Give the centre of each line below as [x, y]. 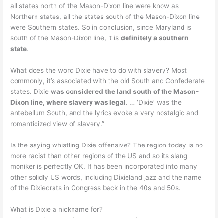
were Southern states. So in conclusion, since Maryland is [101, 27]
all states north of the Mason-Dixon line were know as [95, 6]
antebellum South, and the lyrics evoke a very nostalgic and [104, 113]
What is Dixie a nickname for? [57, 209]
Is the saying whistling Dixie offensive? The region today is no [107, 145]
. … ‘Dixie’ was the [154, 102]
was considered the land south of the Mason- [125, 91]
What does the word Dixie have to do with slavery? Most [99, 70]
